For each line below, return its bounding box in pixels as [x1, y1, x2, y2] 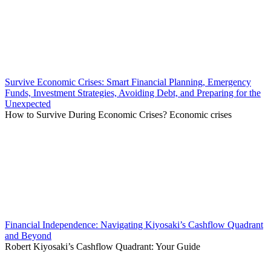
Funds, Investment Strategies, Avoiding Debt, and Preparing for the [5, 88, 261, 99]
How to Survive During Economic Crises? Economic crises [5, 109, 232, 120]
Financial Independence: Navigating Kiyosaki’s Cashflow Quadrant [5, 220, 263, 230]
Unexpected [5, 99, 51, 109]
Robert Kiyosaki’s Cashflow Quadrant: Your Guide [5, 241, 200, 252]
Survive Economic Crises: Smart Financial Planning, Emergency [5, 77, 251, 88]
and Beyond [5, 230, 51, 241]
